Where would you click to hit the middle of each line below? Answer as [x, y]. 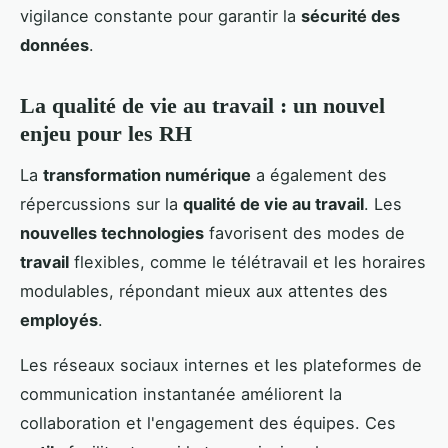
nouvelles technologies [112, 232]
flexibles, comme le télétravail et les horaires [247, 261]
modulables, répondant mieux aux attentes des [204, 290]
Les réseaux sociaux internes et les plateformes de [221, 364]
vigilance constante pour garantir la [160, 16]
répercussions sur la [101, 203]
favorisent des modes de [304, 232]
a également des [319, 174]
